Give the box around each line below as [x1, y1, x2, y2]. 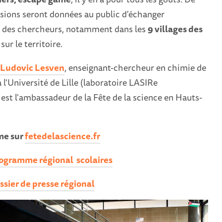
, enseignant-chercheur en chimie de [64, 60, 206, 75]
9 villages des [147, 22, 203, 36]
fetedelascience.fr [24, 129, 100, 143]
